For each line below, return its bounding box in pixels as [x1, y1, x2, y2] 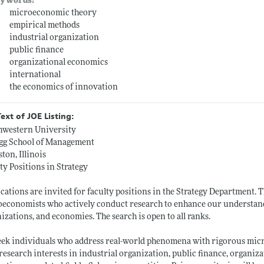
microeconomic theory [9, 9, 97, 18]
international [9, 71, 61, 80]
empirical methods [9, 21, 80, 31]
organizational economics [9, 58, 108, 68]
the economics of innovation [9, 83, 118, 93]
